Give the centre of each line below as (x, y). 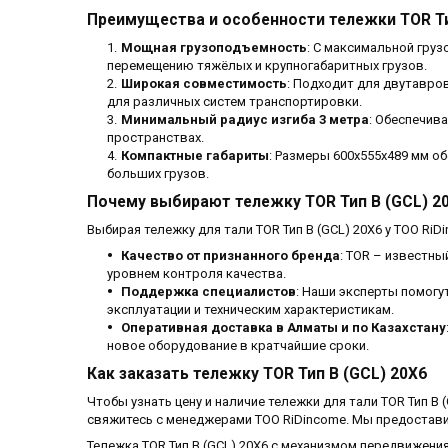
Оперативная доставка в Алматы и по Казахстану (283, 328)
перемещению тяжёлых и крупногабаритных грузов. (267, 66)
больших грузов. (158, 174)
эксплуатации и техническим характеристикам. (250, 310)
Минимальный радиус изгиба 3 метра (245, 120)
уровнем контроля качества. (196, 274)
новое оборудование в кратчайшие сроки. (238, 346)
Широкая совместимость (204, 84)
